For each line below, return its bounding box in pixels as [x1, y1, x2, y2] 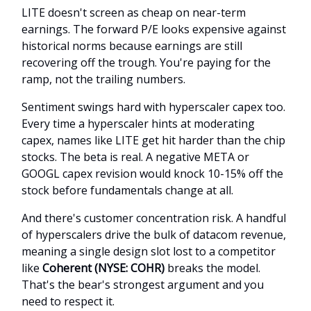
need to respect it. [22, 293, 115, 309]
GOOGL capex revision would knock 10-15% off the [22, 165, 283, 181]
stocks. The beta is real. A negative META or [22, 149, 249, 165]
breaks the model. [165, 260, 260, 276]
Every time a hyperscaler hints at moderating [22, 115, 255, 131]
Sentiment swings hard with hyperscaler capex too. [22, 99, 285, 115]
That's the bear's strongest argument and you [22, 276, 264, 292]
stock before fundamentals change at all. [22, 182, 233, 198]
